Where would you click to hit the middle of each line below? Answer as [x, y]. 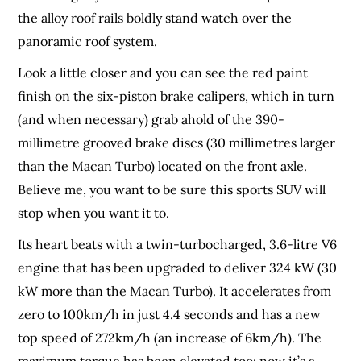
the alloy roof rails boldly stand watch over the [155, 18]
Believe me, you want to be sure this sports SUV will [172, 190]
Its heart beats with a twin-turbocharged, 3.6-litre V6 [178, 245]
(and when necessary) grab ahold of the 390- [151, 120]
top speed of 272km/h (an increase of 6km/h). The [170, 338]
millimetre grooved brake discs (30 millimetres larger [177, 143]
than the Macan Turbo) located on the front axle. [163, 166]
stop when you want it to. [94, 213]
